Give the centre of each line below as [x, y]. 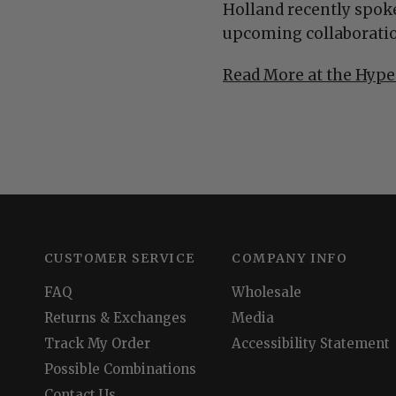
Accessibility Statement [311, 343]
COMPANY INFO [290, 258]
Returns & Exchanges [115, 318]
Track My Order [97, 343]
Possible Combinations [120, 369]
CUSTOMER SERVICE [120, 258]
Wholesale [267, 292]
